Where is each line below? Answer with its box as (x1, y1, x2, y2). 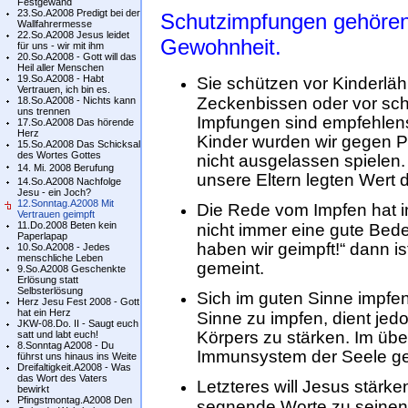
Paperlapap (17, 230, 67, 241)
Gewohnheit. (160, 35, 281, 59)
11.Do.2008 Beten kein (17, 219, 117, 230)
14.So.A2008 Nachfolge (17, 176, 121, 187)
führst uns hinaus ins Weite (17, 351, 137, 362)
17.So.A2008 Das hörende (17, 117, 134, 127)
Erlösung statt (17, 274, 78, 285)
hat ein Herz (17, 307, 71, 318)
